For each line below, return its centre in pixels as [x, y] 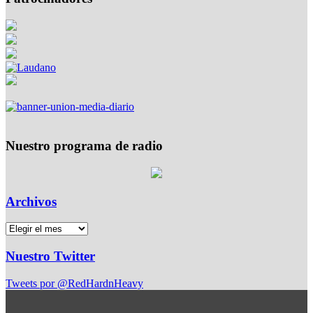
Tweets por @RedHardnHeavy [74, 283]
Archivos [31, 201]
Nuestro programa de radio [84, 146]
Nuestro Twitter [50, 256]
